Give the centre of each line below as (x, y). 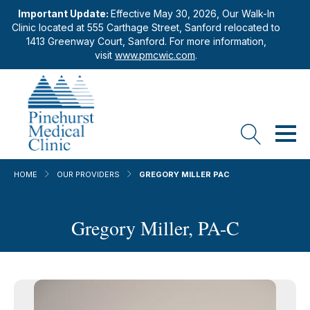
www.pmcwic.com (155, 55)
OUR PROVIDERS (88, 174)
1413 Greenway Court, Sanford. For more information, (146, 41)
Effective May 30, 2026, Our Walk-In (192, 13)
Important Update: (64, 13)
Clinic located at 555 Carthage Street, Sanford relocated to (146, 27)
